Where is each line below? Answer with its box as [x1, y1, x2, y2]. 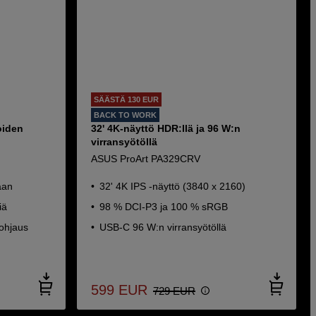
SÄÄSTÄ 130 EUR [93, 95, 159, 104]
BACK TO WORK [93, 111, 157, 119]
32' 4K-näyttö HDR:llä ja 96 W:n [90, 123, 241, 134]
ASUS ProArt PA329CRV [90, 153, 200, 164]
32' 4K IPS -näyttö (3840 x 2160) [99, 181, 245, 192]
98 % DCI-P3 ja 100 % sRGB [99, 201, 228, 212]
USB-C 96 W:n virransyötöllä [99, 221, 226, 233]
